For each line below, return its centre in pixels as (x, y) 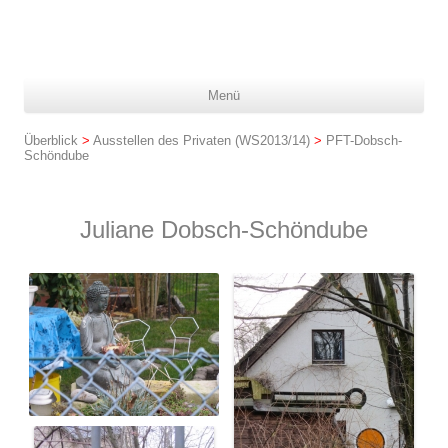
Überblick (51, 140)
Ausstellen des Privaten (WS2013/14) (201, 140)
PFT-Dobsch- (364, 140)
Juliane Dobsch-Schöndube (224, 229)
